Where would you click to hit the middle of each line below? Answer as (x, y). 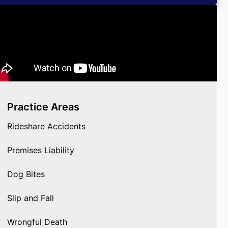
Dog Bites (26, 174)
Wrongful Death (37, 222)
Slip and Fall (31, 198)
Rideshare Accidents (46, 126)
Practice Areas (43, 107)
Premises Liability (41, 150)
